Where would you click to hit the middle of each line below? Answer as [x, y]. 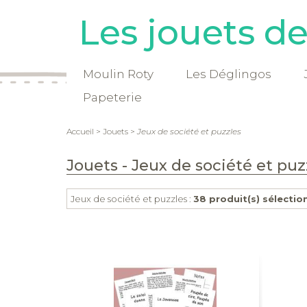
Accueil [80, 131]
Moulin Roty [118, 74]
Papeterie [112, 97]
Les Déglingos [229, 74]
